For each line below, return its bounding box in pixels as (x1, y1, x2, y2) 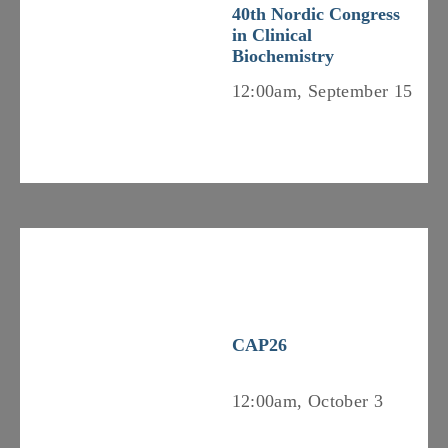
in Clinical (231, 25, 312, 45)
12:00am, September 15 (231, 80, 413, 101)
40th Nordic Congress (231, 4, 400, 24)
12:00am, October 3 (231, 390, 384, 411)
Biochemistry (231, 46, 334, 66)
